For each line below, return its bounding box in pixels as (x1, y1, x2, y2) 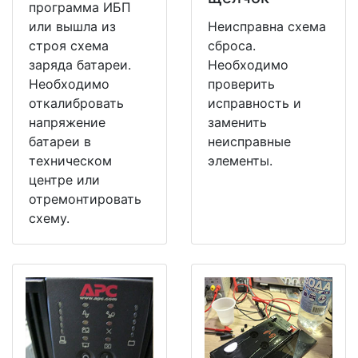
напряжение (29, 114, 105, 131)
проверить (208, 76, 275, 93)
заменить (208, 114, 267, 131)
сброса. (208, 38, 256, 54)
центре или (29, 172, 100, 189)
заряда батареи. (29, 57, 131, 74)
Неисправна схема (208, 18, 326, 35)
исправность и (208, 95, 301, 112)
